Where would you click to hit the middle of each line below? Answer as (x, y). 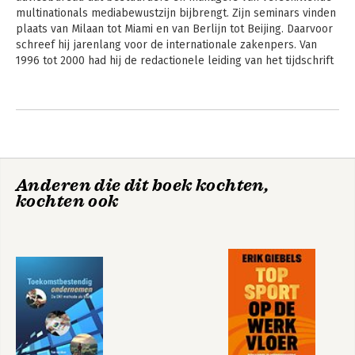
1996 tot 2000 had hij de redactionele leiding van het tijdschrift (175, 61)
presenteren (51, 325)
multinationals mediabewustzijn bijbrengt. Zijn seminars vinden (176, 13)
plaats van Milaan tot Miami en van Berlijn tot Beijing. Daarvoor (174, 29)
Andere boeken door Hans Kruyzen (173, 111)
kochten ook (67, 201)
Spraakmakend (58, 311)
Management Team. (65, 76)
